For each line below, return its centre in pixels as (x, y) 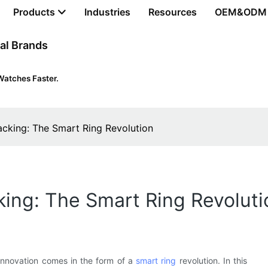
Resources (173, 12)
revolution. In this (212, 260)
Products (34, 12)
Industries (107, 12)
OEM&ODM (241, 12)
